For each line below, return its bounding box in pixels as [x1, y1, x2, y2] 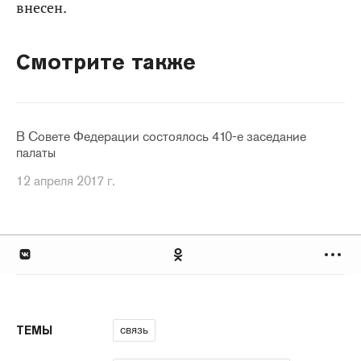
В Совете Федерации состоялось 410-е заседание [16, 128, 306, 145]
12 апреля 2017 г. [16, 172, 115, 189]
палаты [16, 144, 56, 161]
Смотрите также [16, 48, 196, 75]
